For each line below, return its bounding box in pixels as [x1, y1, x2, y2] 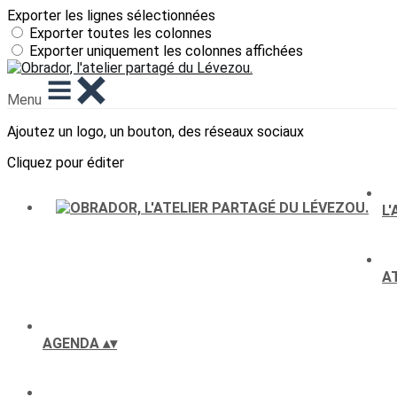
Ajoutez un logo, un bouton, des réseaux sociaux [7, 123, 304, 140]
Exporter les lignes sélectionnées [7, 7, 215, 24]
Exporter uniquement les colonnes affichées [29, 43, 303, 59]
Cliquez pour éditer [7, 154, 124, 171]
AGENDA [43, 335, 103, 352]
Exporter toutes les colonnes [29, 25, 212, 42]
